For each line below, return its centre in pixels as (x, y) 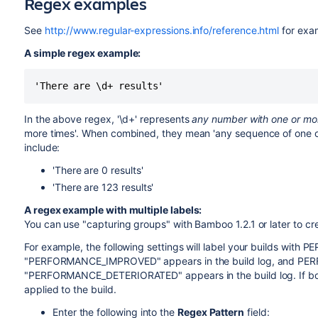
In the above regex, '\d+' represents (108, 119)
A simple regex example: (82, 53)
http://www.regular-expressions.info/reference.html (162, 30)
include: (42, 147)
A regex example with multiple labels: (113, 210)
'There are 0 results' (98, 170)
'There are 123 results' (103, 187)
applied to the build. (70, 289)
